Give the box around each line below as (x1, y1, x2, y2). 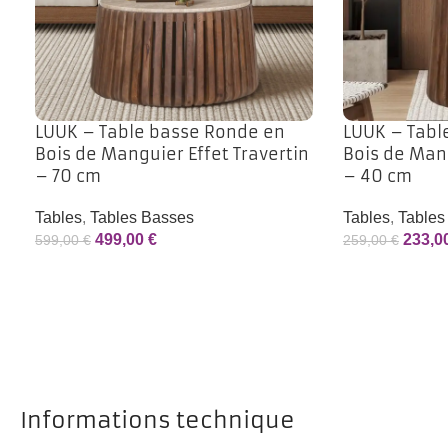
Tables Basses (90, 208, 194, 226)
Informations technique (20, 406, 295, 434)
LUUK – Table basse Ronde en (35, 121, 285, 142)
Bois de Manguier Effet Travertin (35, 143, 309, 164)
